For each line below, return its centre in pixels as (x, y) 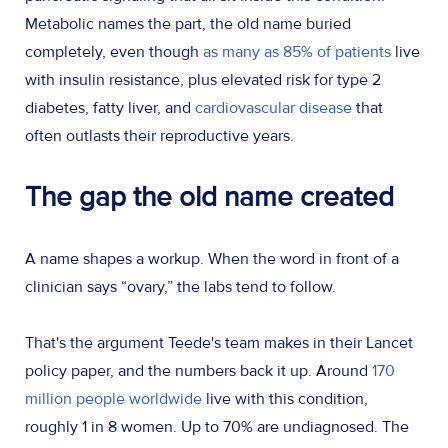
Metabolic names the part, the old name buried (188, 24)
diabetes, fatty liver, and (110, 108)
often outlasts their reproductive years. (161, 136)
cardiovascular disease (273, 108)
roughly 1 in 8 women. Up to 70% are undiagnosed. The (217, 427)
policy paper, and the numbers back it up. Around (198, 371)
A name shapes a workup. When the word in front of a (212, 259)
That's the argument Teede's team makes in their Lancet (219, 343)
